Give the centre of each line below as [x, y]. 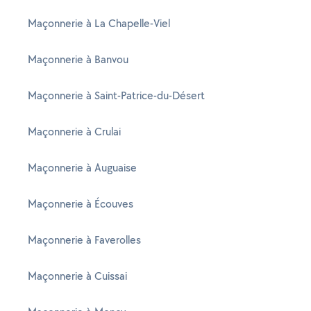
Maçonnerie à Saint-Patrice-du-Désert [116, 95]
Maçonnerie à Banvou [78, 59]
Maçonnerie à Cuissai [77, 276]
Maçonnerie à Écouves [81, 204]
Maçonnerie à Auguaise [82, 168]
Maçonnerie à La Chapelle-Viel [99, 23]
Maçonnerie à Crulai [74, 132]
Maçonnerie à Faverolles [84, 240]
